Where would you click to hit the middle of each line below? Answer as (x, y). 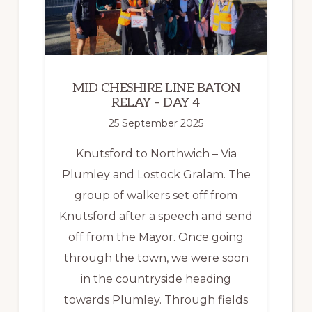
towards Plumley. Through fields (156, 299)
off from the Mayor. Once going (156, 237)
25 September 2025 (156, 123)
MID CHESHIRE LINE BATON (156, 88)
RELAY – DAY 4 (156, 102)
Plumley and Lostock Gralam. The (156, 174)
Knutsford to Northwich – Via (156, 153)
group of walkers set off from (156, 195)
